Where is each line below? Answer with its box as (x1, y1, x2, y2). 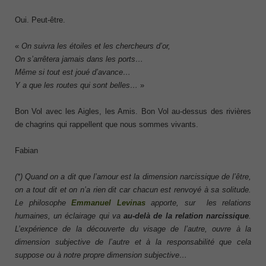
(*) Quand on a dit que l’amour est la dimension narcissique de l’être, (15, 172, 251, 182)
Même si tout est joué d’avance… (15, 68, 131, 77)
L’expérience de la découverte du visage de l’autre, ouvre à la (15, 224, 251, 234)
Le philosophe (15, 198, 71, 208)
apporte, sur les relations (145, 198, 251, 208)
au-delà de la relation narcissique (123, 211, 249, 221)
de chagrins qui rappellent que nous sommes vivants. (15, 120, 198, 129)
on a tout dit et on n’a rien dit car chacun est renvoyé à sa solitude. (15, 185, 251, 195)
